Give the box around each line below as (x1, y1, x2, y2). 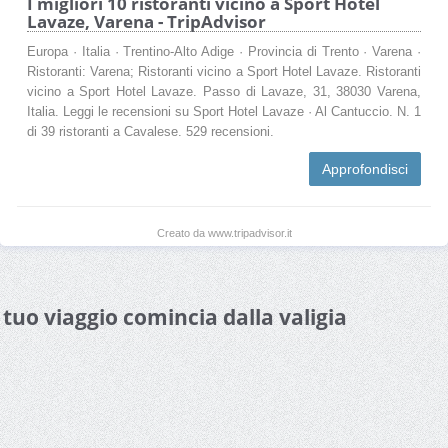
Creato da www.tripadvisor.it (156, 226, 292, 239)
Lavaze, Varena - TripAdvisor (27, 9, 266, 33)
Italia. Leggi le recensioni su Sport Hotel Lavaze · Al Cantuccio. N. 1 (27, 104, 421, 119)
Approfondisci (322, 160, 408, 177)
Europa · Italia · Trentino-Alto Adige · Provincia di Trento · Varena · (27, 44, 421, 59)
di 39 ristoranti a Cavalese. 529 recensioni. (27, 124, 274, 139)
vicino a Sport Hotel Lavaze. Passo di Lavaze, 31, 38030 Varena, (27, 84, 421, 99)
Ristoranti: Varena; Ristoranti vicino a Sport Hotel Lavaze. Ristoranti (27, 64, 421, 79)
